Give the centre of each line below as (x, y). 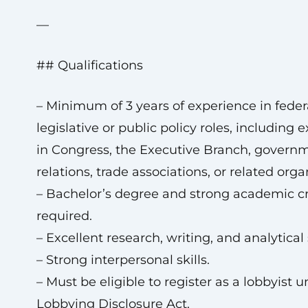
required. (64, 216)
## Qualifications (89, 65)
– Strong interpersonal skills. (123, 260)
